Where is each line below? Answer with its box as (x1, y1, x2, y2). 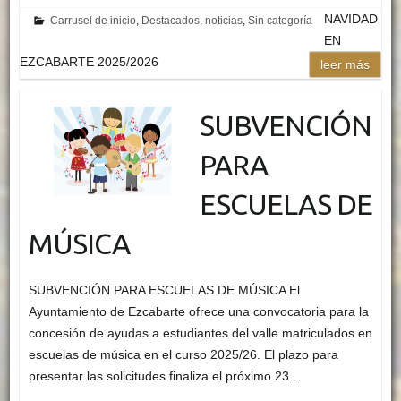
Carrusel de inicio (50, 13, 137, 27)
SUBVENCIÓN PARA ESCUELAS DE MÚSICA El (28, 282, 300, 297)
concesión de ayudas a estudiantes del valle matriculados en (28, 325, 372, 340)
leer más (320, 56, 371, 72)
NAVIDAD (324, 11, 379, 26)
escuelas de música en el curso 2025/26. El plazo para (28, 346, 338, 362)
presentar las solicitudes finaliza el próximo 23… (28, 368, 302, 383)
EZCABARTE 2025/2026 (19, 54, 158, 69)
